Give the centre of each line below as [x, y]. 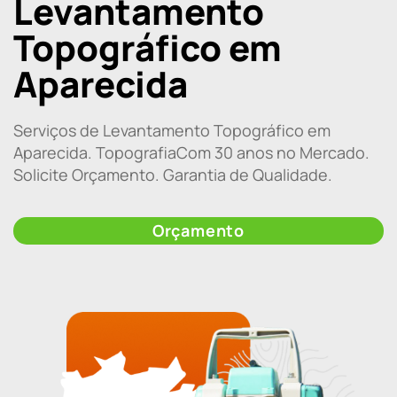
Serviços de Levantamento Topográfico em [172, 131]
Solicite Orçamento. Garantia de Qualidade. [173, 175]
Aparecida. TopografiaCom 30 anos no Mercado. [191, 153]
